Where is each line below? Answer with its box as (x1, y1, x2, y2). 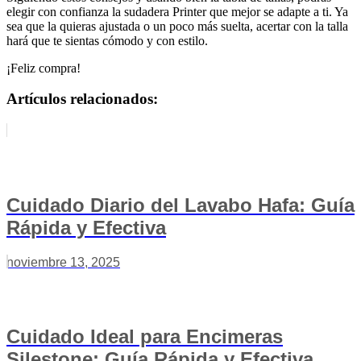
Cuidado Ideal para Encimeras (6, 325, 283, 347)
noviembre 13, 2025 (6, 255, 120, 269)
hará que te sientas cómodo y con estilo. (6, 33, 208, 48)
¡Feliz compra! (6, 60, 81, 75)
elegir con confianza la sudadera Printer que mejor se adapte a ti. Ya (6, 4, 348, 19)
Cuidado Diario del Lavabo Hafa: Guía (6, 193, 355, 216)
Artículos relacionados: (6, 90, 158, 108)
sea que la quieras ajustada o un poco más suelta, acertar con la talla (6, 19, 348, 33)
